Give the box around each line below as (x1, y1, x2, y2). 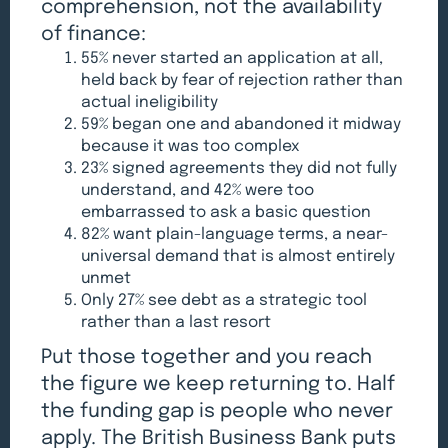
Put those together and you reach (41, 346, 373, 368)
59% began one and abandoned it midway (81, 116, 402, 133)
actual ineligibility (81, 94, 219, 111)
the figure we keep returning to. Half (41, 373, 396, 395)
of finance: (41, 23, 147, 45)
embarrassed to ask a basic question (81, 204, 372, 221)
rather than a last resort (81, 314, 272, 331)
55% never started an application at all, (81, 50, 384, 67)
